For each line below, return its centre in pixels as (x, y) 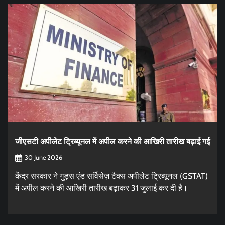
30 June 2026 (43, 157)
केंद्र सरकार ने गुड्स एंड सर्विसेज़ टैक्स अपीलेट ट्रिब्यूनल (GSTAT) (111, 176)
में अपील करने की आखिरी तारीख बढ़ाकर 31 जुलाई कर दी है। (101, 188)
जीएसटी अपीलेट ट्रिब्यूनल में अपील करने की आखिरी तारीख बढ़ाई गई (113, 141)
